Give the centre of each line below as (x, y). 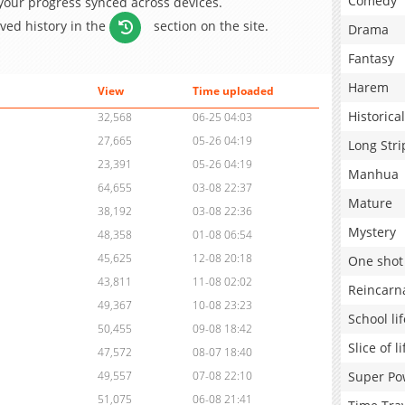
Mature (370, 203)
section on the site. (210, 25)
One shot (376, 261)
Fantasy (371, 58)
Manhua (373, 174)
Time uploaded (233, 91)
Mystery (372, 232)
